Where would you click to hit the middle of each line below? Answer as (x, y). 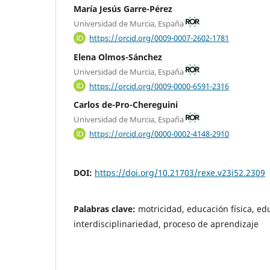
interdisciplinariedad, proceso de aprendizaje (166, 224)
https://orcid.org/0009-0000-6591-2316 (159, 86)
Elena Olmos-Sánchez (118, 57)
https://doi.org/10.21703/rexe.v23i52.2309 (180, 172)
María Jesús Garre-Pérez (123, 9)
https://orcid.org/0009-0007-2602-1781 (159, 38)
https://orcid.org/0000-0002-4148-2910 (159, 133)
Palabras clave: (106, 209)
